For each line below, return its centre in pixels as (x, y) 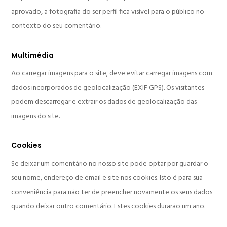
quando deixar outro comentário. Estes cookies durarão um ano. (108, 207)
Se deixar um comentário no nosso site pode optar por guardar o (110, 164)
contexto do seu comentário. (56, 26)
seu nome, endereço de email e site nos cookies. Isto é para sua (107, 178)
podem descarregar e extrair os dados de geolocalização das (104, 102)
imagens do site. (36, 117)
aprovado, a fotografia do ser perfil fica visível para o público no (108, 12)
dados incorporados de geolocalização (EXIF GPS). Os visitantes (108, 88)
